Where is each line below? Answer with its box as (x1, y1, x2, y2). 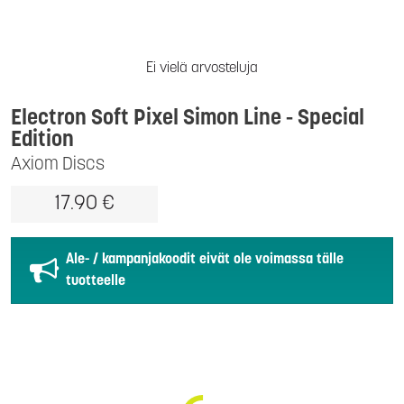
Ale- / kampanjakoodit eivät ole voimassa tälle (66, 252, 344, 267)
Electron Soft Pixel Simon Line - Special (11, 108, 364, 130)
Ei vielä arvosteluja (146, 61, 258, 76)
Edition (11, 130, 74, 151)
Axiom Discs (11, 156, 105, 174)
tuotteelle (66, 274, 125, 289)
